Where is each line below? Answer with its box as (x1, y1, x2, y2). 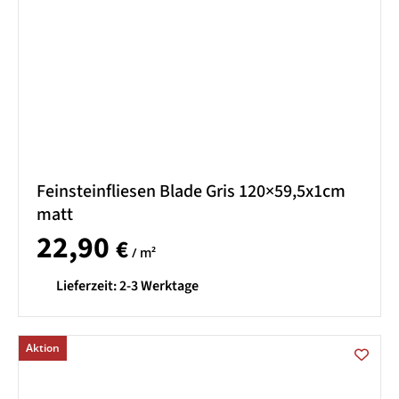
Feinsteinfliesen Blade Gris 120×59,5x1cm (37, 179, 346, 205)
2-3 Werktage (119, 275, 199, 296)
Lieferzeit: (56, 275, 119, 296)
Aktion (26, 339, 60, 355)
